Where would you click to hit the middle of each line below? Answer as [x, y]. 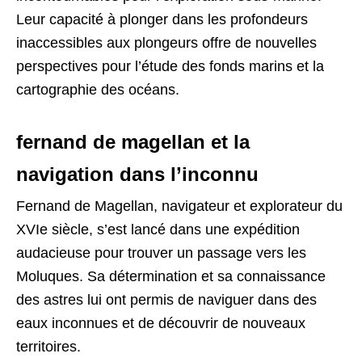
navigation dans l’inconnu [137, 174]
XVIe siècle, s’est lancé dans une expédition [158, 229]
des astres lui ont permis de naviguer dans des [166, 299]
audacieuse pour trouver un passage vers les [161, 253]
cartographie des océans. [98, 89]
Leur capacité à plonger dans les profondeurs [162, 19]
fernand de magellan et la [133, 141]
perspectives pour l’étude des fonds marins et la [170, 66]
